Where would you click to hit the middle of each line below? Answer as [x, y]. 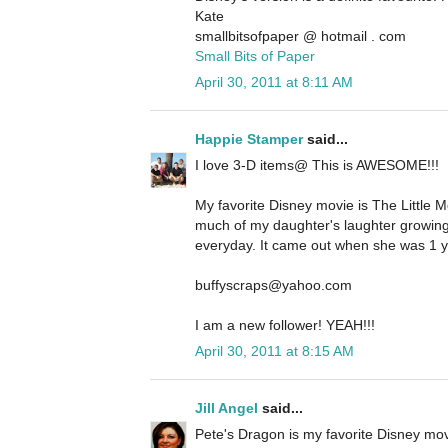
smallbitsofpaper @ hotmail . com [300, 36]
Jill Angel [226, 408]
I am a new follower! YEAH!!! [285, 325]
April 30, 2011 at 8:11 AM [274, 82]
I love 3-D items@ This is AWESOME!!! [317, 165]
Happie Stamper [249, 139]
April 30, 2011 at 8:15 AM [274, 351]
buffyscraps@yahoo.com [273, 285]
